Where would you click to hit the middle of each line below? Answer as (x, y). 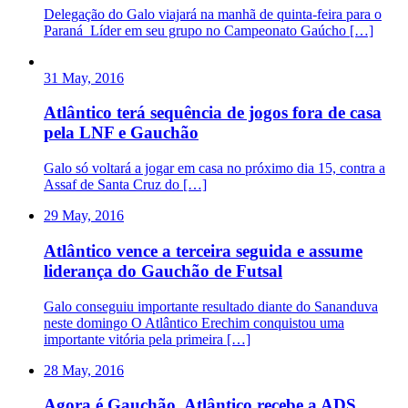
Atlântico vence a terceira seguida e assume (203, 250)
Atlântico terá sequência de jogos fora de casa (213, 113)
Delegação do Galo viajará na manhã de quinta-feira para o (213, 14)
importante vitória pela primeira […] (147, 339)
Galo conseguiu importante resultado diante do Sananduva (211, 306)
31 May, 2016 (84, 77)
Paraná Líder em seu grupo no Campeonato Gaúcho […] (209, 30)
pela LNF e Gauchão (121, 133)
